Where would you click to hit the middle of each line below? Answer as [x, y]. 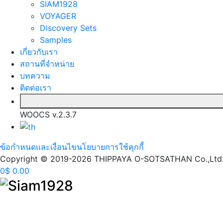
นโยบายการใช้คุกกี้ [110, 147]
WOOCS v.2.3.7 [48, 114]
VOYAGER [58, 16]
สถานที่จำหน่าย [47, 63]
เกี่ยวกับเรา [39, 52]
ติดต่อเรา [36, 87]
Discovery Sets [68, 28]
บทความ [35, 75]
